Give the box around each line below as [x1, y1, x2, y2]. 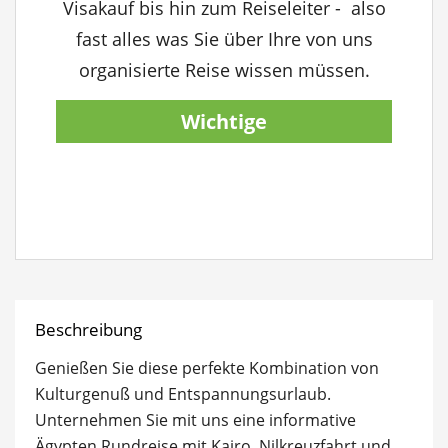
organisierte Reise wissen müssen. [78, 58, 370, 82]
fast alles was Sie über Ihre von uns [75, 27, 373, 51]
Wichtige [181, 108, 267, 135]
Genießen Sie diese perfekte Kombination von [35, 357, 379, 379]
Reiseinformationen [125, 151, 323, 178]
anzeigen [179, 194, 269, 221]
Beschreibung [35, 318, 142, 341]
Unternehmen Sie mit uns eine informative [35, 409, 356, 431]
